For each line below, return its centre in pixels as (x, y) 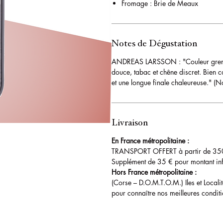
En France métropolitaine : (150, 141)
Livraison (130, 123)
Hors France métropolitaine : (154, 172)
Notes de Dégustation (154, 44)
